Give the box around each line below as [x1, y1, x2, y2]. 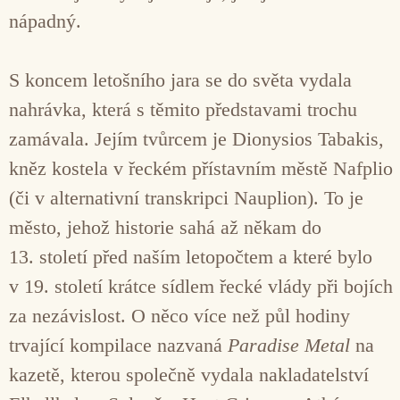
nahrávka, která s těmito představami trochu [9, 97, 357, 121]
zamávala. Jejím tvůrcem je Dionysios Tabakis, [9, 127, 384, 150]
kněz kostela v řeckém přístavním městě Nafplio [9, 156, 393, 179]
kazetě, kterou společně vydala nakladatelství [9, 362, 369, 386]
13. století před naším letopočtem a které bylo [9, 245, 372, 268]
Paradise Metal [228, 333, 350, 356]
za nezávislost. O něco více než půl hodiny [9, 304, 350, 327]
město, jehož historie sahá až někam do [9, 215, 321, 238]
